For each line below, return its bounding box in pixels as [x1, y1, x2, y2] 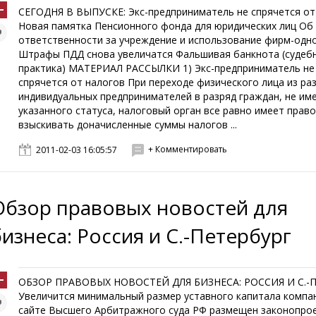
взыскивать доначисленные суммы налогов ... [18, 118, 238, 131]
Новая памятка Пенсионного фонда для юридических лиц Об [18, 19, 314, 32]
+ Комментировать [148, 143, 228, 155]
